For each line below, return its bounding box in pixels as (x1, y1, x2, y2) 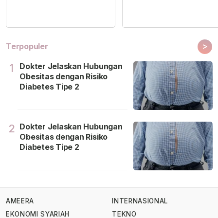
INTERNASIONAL (112, 197, 168, 205)
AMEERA (6, 197, 34, 205)
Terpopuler (6, 41, 48, 52)
